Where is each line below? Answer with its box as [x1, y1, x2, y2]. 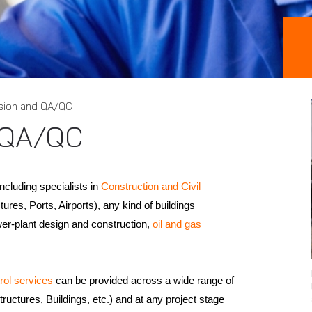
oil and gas [153, 218, 201, 230]
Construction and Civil [101, 180, 201, 192]
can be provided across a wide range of [53, 274, 234, 286]
